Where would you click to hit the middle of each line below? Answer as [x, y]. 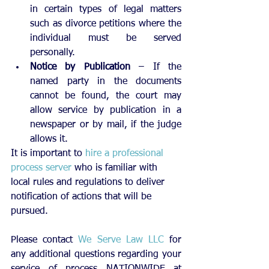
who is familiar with [116, 168]
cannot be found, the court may [106, 96]
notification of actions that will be [83, 197]
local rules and [43, 182]
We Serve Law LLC [121, 240]
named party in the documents [106, 81]
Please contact [45, 240]
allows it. [50, 139]
